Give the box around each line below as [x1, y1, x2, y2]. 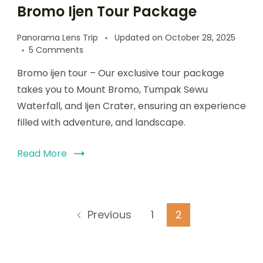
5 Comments [29, 43, 83, 56]
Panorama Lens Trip [17, 31, 98, 43]
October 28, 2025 [165, 31, 235, 43]
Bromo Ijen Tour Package [17, 1, 197, 21]
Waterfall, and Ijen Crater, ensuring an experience [17, 99, 246, 113]
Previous [87, 207, 131, 222]
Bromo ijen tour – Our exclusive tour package [17, 66, 224, 80]
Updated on [114, 31, 165, 43]
